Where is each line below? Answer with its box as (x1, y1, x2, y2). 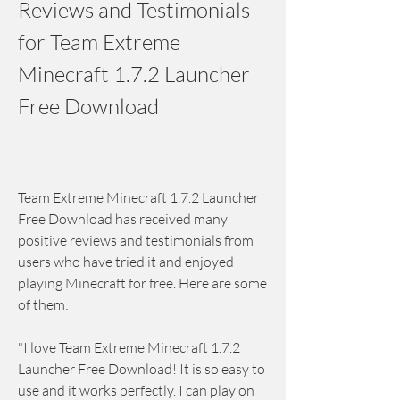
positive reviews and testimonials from (18, 231, 254, 249)
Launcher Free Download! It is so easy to (18, 360, 265, 378)
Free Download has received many (18, 210, 228, 228)
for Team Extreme (18, 29, 180, 55)
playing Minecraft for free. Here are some (18, 274, 267, 292)
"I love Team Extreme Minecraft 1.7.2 (18, 338, 240, 356)
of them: (18, 296, 69, 313)
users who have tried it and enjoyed (18, 253, 234, 271)
